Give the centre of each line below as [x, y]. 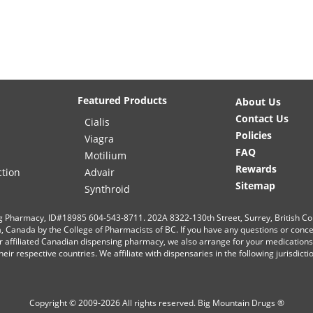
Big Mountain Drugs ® [241, 303]
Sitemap [255, 186]
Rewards [256, 169]
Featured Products [122, 101]
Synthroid [107, 189]
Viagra [99, 139]
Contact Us [262, 119]
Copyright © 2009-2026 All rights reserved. [113, 303]
